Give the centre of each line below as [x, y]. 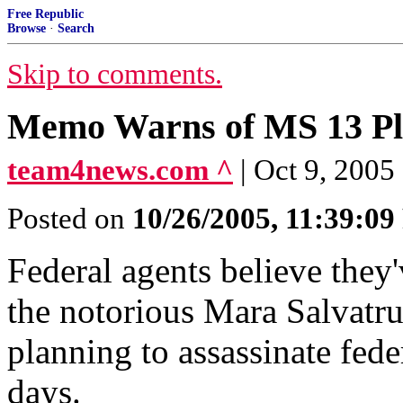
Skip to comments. [115, 74]
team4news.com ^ [120, 170]
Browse [27, 28]
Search [76, 28]
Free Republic [45, 14]
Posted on [70, 219]
